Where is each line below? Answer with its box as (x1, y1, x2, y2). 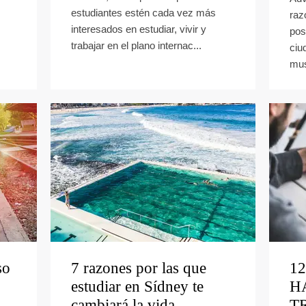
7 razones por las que (71, 260, 206, 277)
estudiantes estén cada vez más (71, 7, 216, 18)
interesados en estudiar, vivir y (71, 23, 206, 35)
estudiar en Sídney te (71, 278, 204, 295)
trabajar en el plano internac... (71, 40, 201, 51)
